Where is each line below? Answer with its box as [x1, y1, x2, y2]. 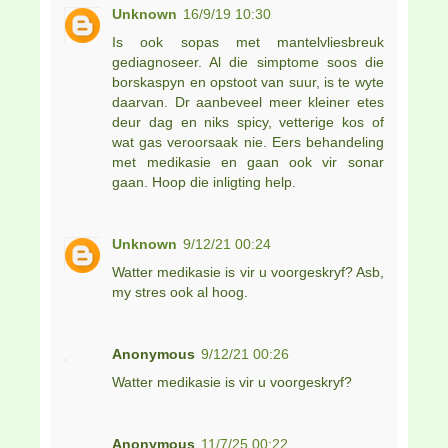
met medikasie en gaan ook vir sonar [112, 154, 384, 171]
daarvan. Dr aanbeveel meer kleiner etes [112, 94, 384, 111]
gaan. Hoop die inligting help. [112, 174, 297, 191]
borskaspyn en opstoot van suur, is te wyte [112, 74, 384, 91]
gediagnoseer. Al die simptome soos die [112, 54, 384, 71]
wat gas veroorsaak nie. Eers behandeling [112, 134, 384, 151]
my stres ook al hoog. [112, 284, 249, 301]
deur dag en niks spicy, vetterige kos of [112, 114, 384, 131]
